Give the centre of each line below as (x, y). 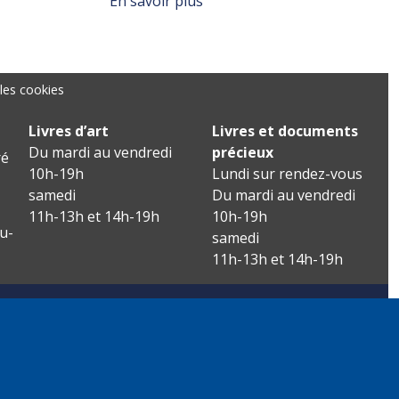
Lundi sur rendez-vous (288, 173)
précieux (243, 152)
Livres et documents (285, 130)
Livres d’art (69, 130)
